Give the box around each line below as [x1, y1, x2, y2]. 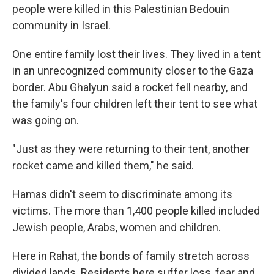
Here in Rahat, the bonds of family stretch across [12, 250, 250, 262]
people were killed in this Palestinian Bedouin [12, 2, 229, 15]
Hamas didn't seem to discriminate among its [12, 188, 232, 201]
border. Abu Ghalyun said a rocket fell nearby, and [12, 81, 248, 94]
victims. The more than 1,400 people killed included [12, 204, 260, 217]
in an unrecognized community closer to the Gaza [12, 64, 253, 77]
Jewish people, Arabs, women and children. [12, 221, 221, 234]
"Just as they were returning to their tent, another [12, 143, 250, 155]
